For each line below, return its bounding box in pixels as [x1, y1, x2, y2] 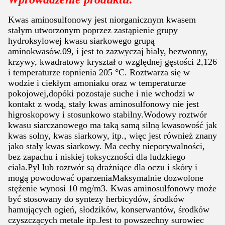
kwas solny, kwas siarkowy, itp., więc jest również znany [8, 131, 217, 141]
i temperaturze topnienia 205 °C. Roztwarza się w [8, 67, 190, 77]
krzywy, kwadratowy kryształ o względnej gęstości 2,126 [8, 57, 217, 67]
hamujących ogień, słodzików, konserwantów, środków [8, 204, 209, 214]
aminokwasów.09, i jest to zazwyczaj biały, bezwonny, [8, 46, 208, 56]
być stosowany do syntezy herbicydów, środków [8, 194, 184, 204]
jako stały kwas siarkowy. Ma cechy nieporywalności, [8, 141, 205, 151]
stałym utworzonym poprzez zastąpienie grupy [8, 25, 178, 35]
